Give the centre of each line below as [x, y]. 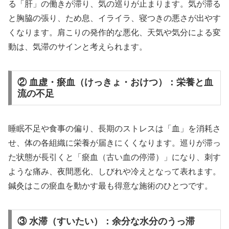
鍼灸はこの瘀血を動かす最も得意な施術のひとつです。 [110, 186]
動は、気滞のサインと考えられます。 [78, 47]
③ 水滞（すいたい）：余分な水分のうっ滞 [106, 222]
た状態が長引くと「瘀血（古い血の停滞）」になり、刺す [114, 157]
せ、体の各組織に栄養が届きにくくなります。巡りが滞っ [114, 143]
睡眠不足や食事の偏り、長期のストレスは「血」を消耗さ [114, 129]
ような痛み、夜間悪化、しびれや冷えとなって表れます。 [114, 172]
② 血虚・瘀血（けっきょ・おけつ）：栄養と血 [115, 83]
